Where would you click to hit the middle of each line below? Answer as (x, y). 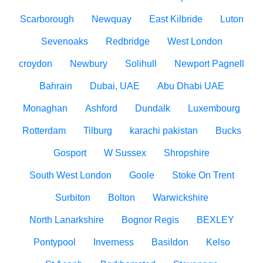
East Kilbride (176, 19)
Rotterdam (44, 131)
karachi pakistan (163, 131)
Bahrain (55, 86)
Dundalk (153, 108)
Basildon (170, 242)
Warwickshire (180, 198)
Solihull (141, 64)
